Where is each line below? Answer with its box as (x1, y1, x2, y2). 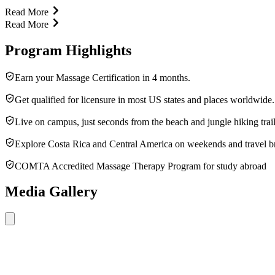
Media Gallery (5, 184, 98, 200)
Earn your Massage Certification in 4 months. (15, 72, 190, 83)
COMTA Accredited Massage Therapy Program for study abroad (15, 160, 266, 171)
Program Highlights (5, 42, 131, 58)
